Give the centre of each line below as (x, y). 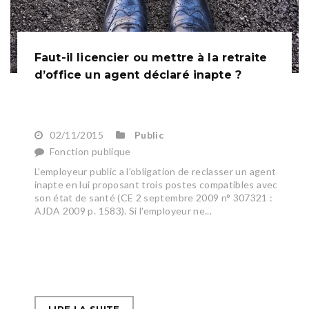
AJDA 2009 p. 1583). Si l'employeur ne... (123, 211)
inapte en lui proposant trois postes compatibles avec (156, 185)
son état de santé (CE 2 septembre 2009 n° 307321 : (154, 198)
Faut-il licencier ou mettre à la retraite (151, 58)
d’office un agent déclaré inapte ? (138, 75)
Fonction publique (90, 152)
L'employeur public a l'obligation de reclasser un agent (156, 172)
